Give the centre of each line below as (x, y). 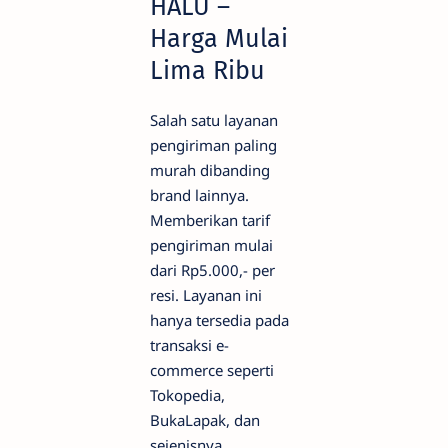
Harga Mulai (219, 38)
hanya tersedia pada (219, 319)
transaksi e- (189, 344)
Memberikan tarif (210, 219)
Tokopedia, (187, 394)
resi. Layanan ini (206, 294)
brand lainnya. (199, 194)
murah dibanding (210, 169)
